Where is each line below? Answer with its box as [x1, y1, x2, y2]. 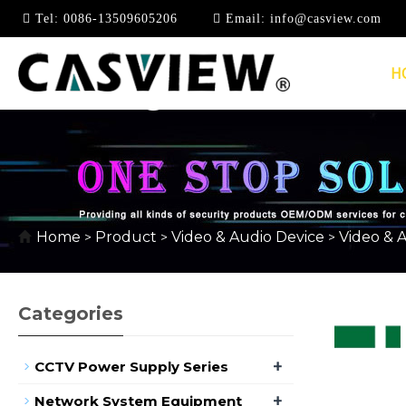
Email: [221, 12, 266, 25]
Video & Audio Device [168, 228, 328, 246]
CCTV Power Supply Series [34, 358, 228, 375]
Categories [18, 303, 123, 324]
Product [95, 228, 160, 246]
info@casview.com [266, 12, 382, 25]
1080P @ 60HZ [18, 71, 275, 113]
